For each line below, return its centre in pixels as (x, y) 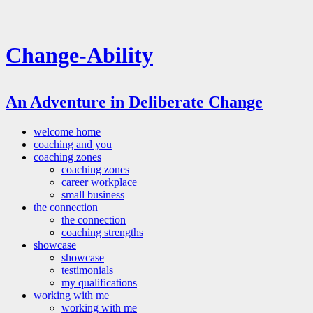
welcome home (67, 131)
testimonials (87, 270)
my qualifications (99, 282)
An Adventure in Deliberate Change (134, 102)
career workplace (99, 182)
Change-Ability (79, 56)
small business (93, 194)
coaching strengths (102, 232)
